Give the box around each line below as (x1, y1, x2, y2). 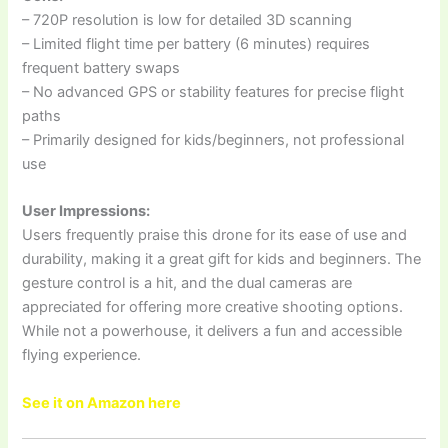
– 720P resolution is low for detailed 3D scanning (22, 11, 353, 30)
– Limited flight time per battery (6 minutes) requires (22, 35, 371, 54)
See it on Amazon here (22, 393, 182, 412)
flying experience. (22, 346, 142, 365)
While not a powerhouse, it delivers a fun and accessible (22, 322, 403, 341)
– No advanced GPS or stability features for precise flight (22, 83, 405, 102)
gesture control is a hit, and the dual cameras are (22, 274, 353, 293)
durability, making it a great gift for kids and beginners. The (22, 250, 422, 269)
